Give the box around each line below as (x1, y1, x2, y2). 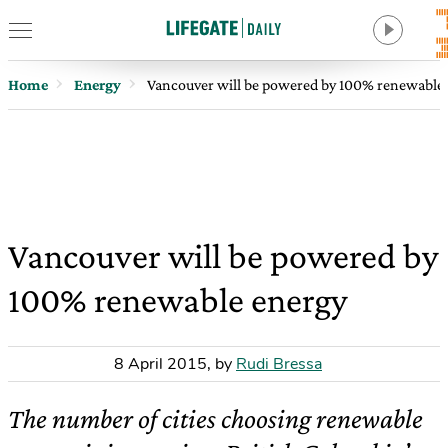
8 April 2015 (114, 353, 207, 375)
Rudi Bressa (236, 353, 322, 375)
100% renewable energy (8, 280, 348, 320)
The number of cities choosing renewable (8, 403, 423, 434)
